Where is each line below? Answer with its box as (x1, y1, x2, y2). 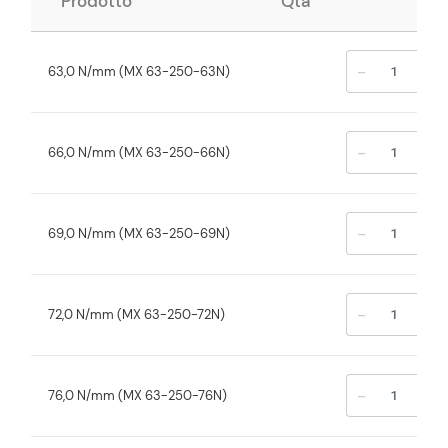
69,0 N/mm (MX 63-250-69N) (48, 224, 231, 242)
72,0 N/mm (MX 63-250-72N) (48, 305, 226, 323)
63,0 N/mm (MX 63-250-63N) (48, 62, 231, 80)
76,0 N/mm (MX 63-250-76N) (48, 386, 228, 404)
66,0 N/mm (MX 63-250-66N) (48, 143, 231, 161)
